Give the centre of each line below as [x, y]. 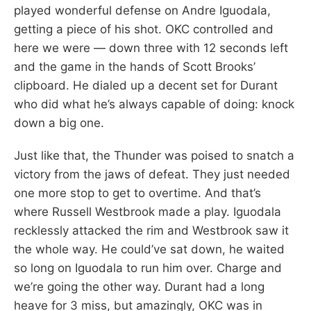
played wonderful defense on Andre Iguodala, [142, 10]
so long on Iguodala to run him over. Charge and [148, 268]
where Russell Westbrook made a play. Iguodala [148, 211]
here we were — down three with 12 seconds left [151, 48]
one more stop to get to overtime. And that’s [137, 193]
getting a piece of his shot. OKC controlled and [144, 29]
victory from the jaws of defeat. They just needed [152, 174]
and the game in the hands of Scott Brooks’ [135, 66]
